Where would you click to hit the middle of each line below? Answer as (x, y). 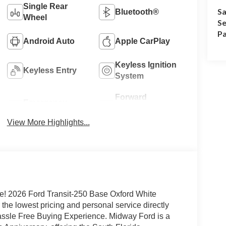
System (130, 76)
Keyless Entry (50, 70)
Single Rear (45, 6)
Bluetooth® (137, 12)
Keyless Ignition (146, 65)
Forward (131, 97)
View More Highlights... (48, 122)
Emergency (45, 102)
